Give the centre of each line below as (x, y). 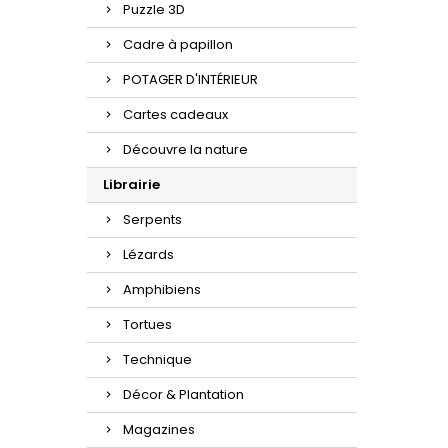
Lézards (148, 254)
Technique (157, 359)
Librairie (131, 184)
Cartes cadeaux (175, 114)
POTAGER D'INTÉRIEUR (190, 79)
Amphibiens (162, 289)
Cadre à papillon (178, 44)
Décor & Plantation (183, 394)
